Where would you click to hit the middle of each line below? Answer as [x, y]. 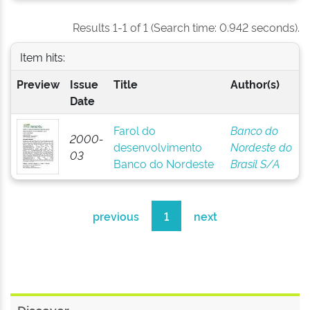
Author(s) [255, 84]
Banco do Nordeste [163, 163]
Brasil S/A [255, 163]
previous [116, 216]
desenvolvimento [157, 147]
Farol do [134, 130]
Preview [38, 84]
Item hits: [42, 56]
